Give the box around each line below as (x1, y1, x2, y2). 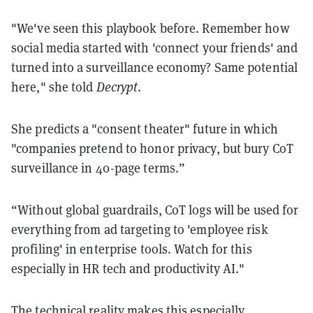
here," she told (11, 78, 96, 95)
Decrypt (96, 78, 138, 95)
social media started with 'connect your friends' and (11, 39, 298, 56)
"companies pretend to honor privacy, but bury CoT (11, 140, 293, 156)
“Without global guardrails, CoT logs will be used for (11, 201, 299, 218)
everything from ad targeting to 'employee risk (11, 221, 268, 238)
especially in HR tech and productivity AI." (11, 260, 245, 277)
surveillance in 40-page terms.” (11, 159, 186, 176)
